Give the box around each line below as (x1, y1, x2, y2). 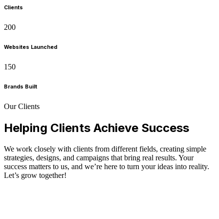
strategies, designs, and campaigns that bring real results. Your (4, 153, 194, 162)
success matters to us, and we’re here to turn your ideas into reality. (4, 162, 209, 171)
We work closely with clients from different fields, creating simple (4, 144, 206, 153)
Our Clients (4, 102, 40, 110)
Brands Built (4, 83, 37, 90)
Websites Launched (4, 44, 57, 50)
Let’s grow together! (4, 171, 66, 179)
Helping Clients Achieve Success (4, 120, 189, 135)
